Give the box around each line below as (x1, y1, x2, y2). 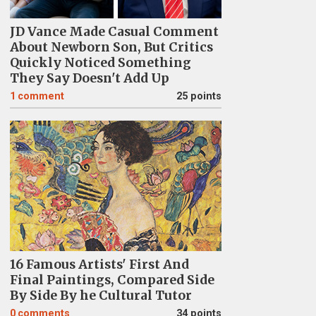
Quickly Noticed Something (9, 55, 191, 71)
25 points (176, 90, 221, 102)
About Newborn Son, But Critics (9, 39, 213, 55)
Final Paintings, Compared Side (9, 272, 214, 288)
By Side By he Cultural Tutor (9, 288, 192, 303)
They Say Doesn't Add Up (9, 71, 169, 86)
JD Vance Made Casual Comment (9, 24, 219, 39)
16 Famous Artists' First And (9, 257, 189, 272)
